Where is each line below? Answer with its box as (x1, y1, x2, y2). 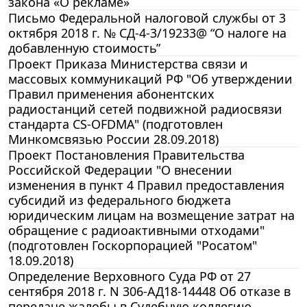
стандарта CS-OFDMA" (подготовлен (8, 115, 223, 132)
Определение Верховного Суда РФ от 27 (8, 267, 251, 284)
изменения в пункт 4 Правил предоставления (8, 176, 284, 193)
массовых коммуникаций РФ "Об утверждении (8, 70, 293, 87)
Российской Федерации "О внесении (8, 161, 232, 178)
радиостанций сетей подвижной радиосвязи (8, 100, 282, 117)
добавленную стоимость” (8, 39, 160, 56)
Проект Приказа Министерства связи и (8, 55, 248, 72)
